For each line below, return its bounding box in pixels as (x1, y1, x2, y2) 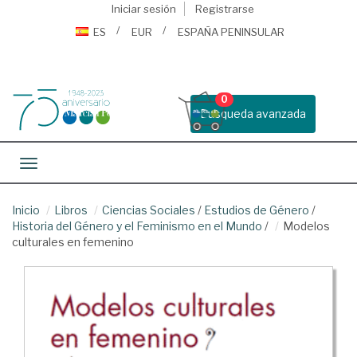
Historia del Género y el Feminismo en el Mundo (12, 219, 262, 233)
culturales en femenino (12, 235, 134, 249)
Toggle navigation (28, 158, 124, 171)
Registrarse (194, 2, 254, 15)
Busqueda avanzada (200, 107, 306, 120)
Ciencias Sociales (102, 203, 195, 217)
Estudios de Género (204, 203, 309, 217)
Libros (54, 203, 88, 217)
